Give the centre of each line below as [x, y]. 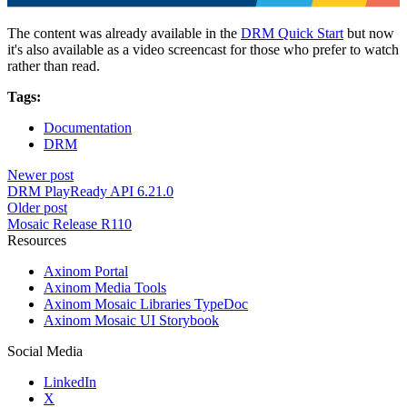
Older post [37, 208]
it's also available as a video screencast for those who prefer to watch [203, 50]
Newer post [40, 175]
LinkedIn [70, 382]
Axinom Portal [86, 272]
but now [369, 34]
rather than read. [54, 66]
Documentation [88, 128]
